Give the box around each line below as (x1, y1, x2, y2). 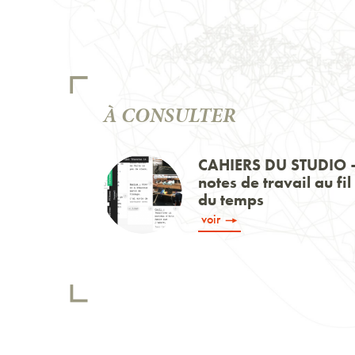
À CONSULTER (103, 101, 235, 130)
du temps (198, 189, 264, 211)
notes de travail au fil (198, 172, 351, 193)
